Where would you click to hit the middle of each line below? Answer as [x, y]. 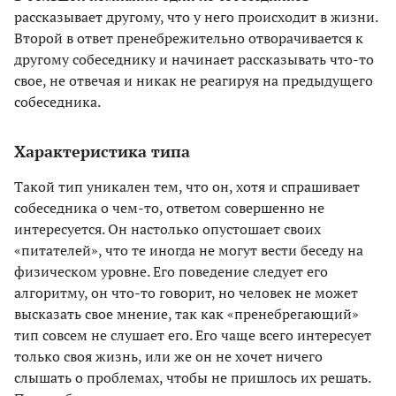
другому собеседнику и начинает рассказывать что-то [194, 59]
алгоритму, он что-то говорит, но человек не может [186, 292]
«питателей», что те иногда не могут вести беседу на [189, 250]
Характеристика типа [102, 151]
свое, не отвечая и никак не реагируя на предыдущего [194, 80]
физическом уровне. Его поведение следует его [171, 271]
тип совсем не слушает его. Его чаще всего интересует [193, 335]
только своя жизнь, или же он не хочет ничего [168, 356]
